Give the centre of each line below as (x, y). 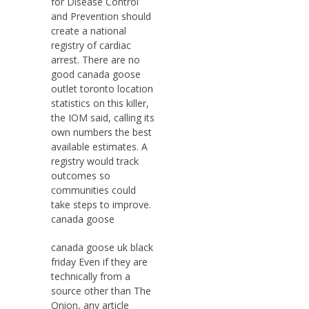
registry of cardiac (91, 45)
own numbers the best (101, 132)
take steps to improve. (101, 204)
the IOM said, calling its (103, 117)
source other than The (101, 290)
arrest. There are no (96, 59)
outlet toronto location (102, 88)
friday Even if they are (99, 261)
